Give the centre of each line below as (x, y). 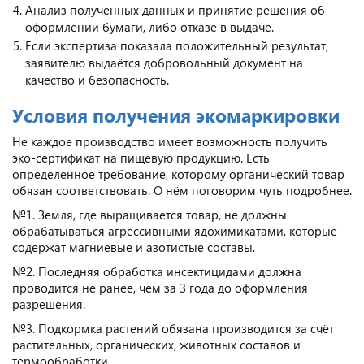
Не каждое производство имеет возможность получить (170, 141)
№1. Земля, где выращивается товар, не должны (149, 214)
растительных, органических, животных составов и (156, 344)
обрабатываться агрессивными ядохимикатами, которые (175, 230)
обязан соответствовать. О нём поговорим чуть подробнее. (182, 190)
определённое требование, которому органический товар (178, 173)
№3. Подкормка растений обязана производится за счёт (173, 328)
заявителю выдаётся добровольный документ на (164, 62)
